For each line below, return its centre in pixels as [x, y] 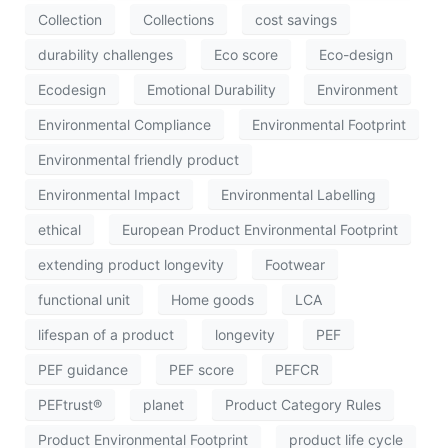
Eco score [246, 54]
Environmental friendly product [138, 159]
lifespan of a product [106, 334]
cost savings [296, 19]
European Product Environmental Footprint [260, 229]
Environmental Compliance [124, 124]
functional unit [84, 299]
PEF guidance [83, 369]
